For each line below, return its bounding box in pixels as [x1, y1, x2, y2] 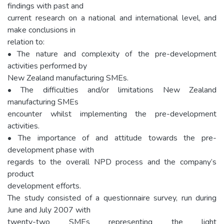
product [7, 168, 34, 179]
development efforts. [7, 180, 81, 191]
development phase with [7, 144, 94, 155]
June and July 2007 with [7, 204, 90, 215]
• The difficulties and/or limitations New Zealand [7, 84, 216, 95]
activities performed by [7, 60, 87, 71]
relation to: [7, 36, 44, 47]
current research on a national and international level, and [7, 12, 216, 23]
